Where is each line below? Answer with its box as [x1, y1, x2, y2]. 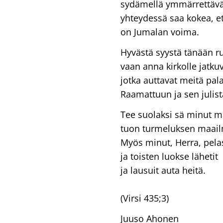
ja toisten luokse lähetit [120, 150, 218, 162]
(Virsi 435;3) [120, 192, 169, 204]
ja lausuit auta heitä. [120, 164, 206, 176]
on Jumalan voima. [120, 26, 199, 38]
